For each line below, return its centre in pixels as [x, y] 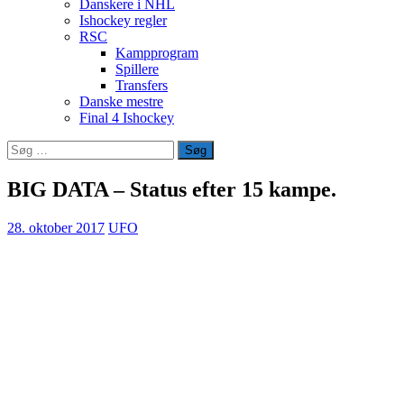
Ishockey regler [123, 20]
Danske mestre [121, 101]
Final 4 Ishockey [127, 118]
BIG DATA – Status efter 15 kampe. [172, 189]
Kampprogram [157, 53]
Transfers [142, 85]
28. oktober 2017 [56, 227]
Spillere [137, 69]
